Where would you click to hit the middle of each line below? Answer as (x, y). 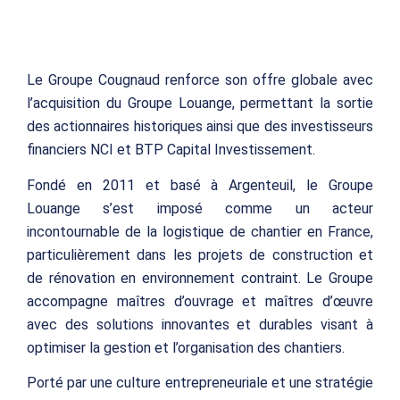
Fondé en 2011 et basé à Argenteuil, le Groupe (200, 185)
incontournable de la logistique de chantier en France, (200, 231)
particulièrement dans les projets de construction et (200, 254)
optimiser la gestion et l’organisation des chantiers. (186, 347)
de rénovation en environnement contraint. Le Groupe (200, 278)
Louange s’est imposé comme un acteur (200, 208)
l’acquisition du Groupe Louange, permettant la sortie (200, 104)
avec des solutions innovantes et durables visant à (200, 324)
